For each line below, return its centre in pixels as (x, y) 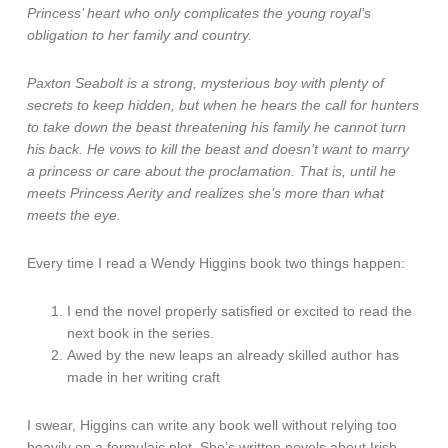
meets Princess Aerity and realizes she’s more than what (206, 193)
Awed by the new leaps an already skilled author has (233, 355)
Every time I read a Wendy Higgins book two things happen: (216, 263)
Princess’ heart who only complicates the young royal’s (199, 13)
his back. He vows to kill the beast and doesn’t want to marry (218, 149)
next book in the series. (141, 333)
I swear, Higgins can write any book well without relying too (212, 425)
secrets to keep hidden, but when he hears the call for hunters (223, 105)
